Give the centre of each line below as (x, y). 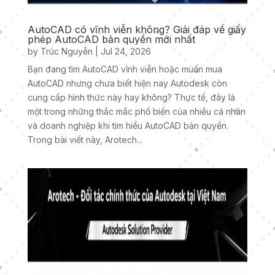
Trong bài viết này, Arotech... (85, 140)
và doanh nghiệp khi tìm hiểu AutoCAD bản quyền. (128, 126)
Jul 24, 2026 (126, 52)
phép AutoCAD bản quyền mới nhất (111, 40)
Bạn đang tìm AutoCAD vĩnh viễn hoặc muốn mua (125, 69)
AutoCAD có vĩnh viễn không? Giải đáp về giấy (137, 30)
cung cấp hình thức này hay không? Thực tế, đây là (131, 98)
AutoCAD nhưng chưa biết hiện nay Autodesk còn (127, 83)
